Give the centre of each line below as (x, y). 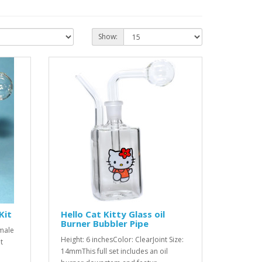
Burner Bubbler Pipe (105, 223)
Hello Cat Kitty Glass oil (113, 214)
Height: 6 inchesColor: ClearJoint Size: (123, 239)
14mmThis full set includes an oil (115, 251)
